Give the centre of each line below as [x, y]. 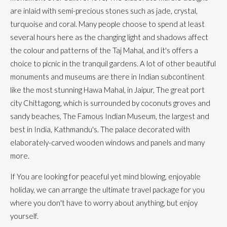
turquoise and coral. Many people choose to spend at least [107, 24]
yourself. [24, 216]
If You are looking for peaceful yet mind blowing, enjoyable [105, 176]
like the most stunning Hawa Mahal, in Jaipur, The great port [107, 90]
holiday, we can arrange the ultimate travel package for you [107, 190]
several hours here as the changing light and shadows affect [109, 37]
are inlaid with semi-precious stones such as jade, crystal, [104, 11]
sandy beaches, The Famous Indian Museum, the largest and [110, 116]
